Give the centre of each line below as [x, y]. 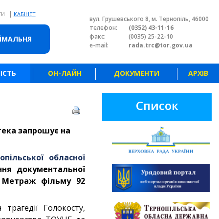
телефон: [103, 28]
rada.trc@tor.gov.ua [161, 45]
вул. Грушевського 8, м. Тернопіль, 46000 [149, 19]
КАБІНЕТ [24, 14]
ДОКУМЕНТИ [137, 73]
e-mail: [99, 45]
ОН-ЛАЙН [65, 73]
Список [157, 105]
